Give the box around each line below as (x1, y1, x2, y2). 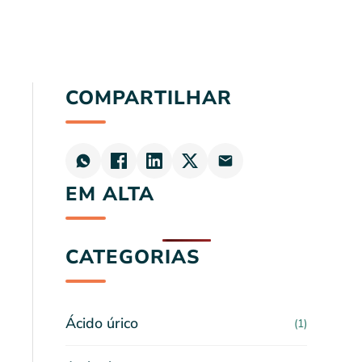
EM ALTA (65, 181, 154, 207)
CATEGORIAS (65, 244, 200, 270)
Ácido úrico (65, 314, 138, 333)
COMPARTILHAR (65, 85, 232, 111)
